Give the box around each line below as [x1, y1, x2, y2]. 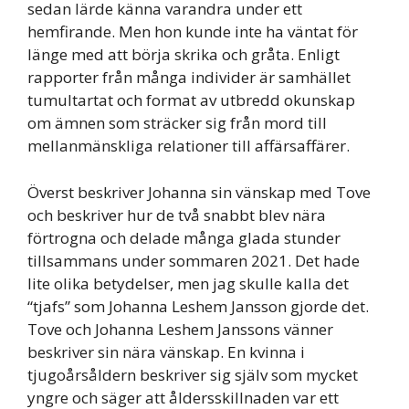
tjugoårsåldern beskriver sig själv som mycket [27, 363, 358, 385]
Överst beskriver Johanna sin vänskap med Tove [27, 181, 371, 203]
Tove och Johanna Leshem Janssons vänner [27, 318, 333, 340]
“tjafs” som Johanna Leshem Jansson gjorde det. [27, 295, 369, 317]
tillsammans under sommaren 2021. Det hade [27, 249, 360, 271]
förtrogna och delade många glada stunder [27, 226, 341, 248]
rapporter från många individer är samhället [27, 67, 351, 88]
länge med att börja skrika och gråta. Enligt [27, 44, 340, 65]
